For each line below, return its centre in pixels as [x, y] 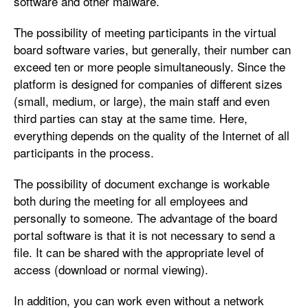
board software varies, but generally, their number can [152, 49]
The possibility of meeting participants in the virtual [145, 32]
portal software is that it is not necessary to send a [144, 235]
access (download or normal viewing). [111, 269]
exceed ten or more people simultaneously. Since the [150, 66]
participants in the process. [84, 152]
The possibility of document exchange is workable [142, 183]
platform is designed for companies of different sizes [148, 84]
